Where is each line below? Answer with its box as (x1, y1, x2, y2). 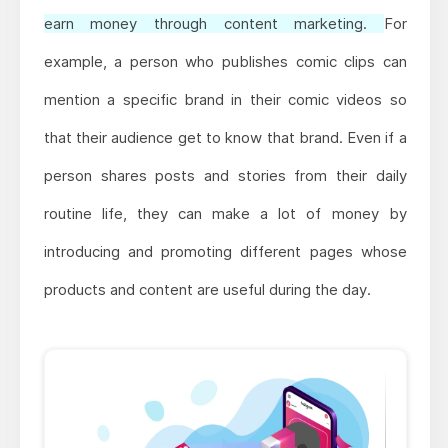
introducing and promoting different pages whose (43, 241, 407, 261)
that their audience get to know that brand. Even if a (43, 127, 407, 147)
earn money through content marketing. (43, 13, 384, 33)
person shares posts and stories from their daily (43, 165, 407, 185)
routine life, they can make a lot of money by (43, 203, 407, 223)
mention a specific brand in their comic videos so (43, 89, 407, 109)
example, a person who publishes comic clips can (43, 51, 407, 71)
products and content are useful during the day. (43, 279, 371, 299)
